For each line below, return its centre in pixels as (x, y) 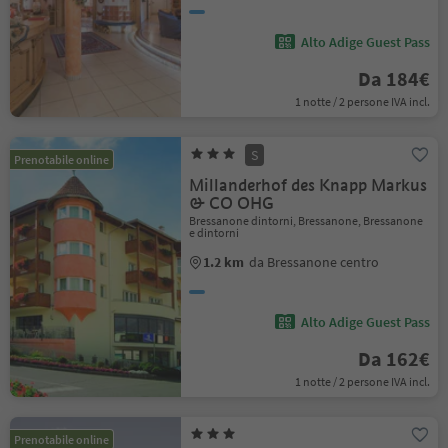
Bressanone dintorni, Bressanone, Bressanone (306, 220)
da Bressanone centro (314, 262)
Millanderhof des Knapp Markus (308, 185)
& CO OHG (232, 203)
